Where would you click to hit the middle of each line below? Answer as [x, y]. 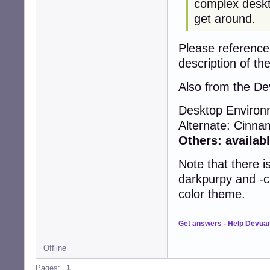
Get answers [200, 224]
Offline [55, 248]
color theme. [212, 194]
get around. [224, 18]
